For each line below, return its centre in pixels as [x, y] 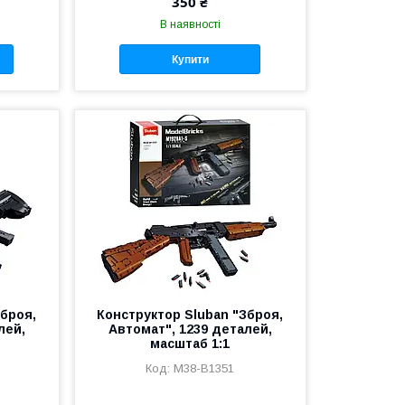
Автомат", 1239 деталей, [190, 330]
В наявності [190, 25]
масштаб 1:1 [190, 344]
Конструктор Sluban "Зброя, [190, 315]
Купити [190, 59]
